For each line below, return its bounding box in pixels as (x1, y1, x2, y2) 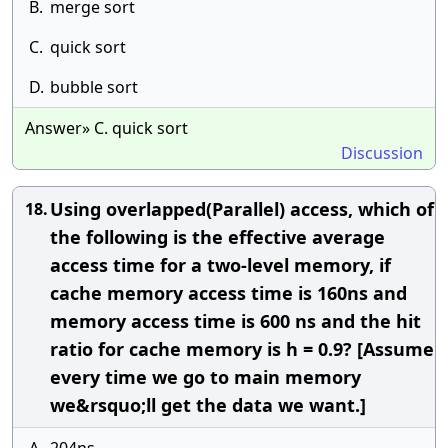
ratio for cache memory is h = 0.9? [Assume (50, 337, 434, 361)
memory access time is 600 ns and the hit (50, 309, 421, 333)
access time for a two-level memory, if (50, 253, 391, 277)
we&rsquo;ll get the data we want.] (50, 393, 366, 417)
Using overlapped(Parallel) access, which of (50, 197, 434, 221)
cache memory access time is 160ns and (50, 281, 407, 305)
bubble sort (50, 76, 138, 98)
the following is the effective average (50, 225, 385, 249)
